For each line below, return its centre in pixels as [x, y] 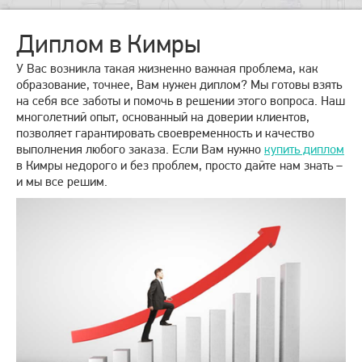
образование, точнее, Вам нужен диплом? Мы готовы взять [179, 85]
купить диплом [304, 149]
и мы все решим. [62, 182]
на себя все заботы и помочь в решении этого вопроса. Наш [181, 101]
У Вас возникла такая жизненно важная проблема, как [167, 69]
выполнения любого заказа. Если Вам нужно [140, 149]
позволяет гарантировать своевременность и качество [165, 133]
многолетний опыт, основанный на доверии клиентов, [163, 117]
